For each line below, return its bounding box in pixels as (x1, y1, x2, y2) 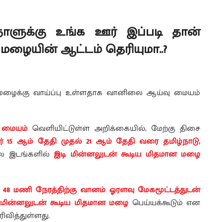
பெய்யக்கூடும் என (128, 196, 200, 210)
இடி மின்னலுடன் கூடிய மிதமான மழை (54, 148, 200, 162)
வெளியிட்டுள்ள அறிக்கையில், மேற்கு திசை (28, 122, 200, 136)
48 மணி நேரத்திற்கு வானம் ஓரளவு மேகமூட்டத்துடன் (2, 183, 201, 197)
